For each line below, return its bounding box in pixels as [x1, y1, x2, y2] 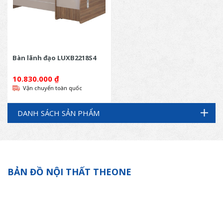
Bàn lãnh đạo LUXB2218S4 [12, 53, 96, 62]
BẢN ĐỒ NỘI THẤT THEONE [7, 165, 131, 178]
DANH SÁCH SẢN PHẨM [17, 108, 100, 118]
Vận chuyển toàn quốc [23, 84, 82, 92]
